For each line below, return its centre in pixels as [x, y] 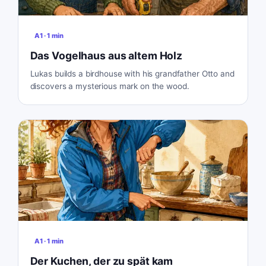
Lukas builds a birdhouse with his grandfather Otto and [132, 74]
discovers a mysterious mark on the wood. [110, 86]
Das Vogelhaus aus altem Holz [106, 56]
